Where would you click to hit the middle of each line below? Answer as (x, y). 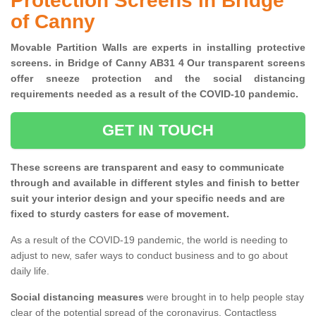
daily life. (30, 271)
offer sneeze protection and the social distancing (158, 79)
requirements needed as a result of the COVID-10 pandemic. (157, 94)
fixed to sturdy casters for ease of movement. (120, 214)
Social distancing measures (77, 297)
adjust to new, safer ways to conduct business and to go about (149, 256)
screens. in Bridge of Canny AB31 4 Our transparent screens (158, 63)
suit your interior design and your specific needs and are (148, 199)
